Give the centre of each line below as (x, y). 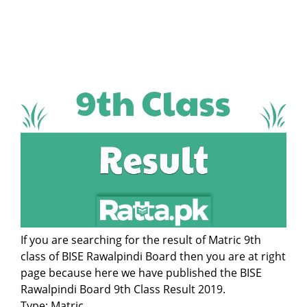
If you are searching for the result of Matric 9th (141, 240)
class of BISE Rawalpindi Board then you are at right (153, 257)
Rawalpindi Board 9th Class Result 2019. (123, 290)
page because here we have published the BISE (141, 273)
